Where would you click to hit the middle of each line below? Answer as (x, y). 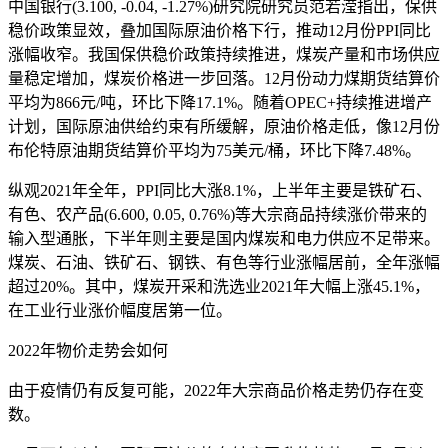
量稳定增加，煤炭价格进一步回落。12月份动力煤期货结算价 (224, 78)
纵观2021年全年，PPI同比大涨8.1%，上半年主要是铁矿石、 (220, 190)
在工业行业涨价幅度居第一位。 (120, 310)
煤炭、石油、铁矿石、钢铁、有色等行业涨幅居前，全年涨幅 (224, 262)
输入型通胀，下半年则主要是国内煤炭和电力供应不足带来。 (224, 238)
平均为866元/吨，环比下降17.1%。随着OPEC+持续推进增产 (220, 102)
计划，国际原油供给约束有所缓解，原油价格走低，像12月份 (224, 126)
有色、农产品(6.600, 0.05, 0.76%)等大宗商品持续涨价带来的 (217, 214)
